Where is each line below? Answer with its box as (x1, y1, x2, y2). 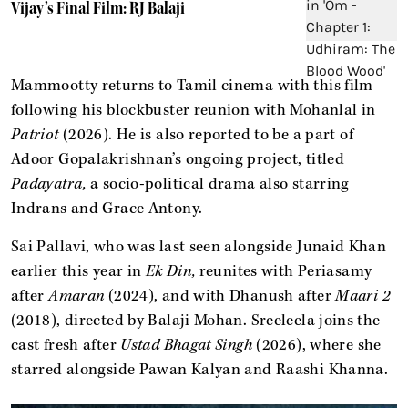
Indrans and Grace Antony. (11, 198, 203, 219)
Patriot (11, 124, 59, 145)
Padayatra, (11, 173, 87, 194)
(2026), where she (256, 334, 382, 355)
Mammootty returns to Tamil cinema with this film (11, 75, 373, 96)
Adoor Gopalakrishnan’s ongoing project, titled (11, 148, 345, 169)
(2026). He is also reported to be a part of (58, 124, 353, 145)
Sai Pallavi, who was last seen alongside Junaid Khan (11, 236, 387, 257)
